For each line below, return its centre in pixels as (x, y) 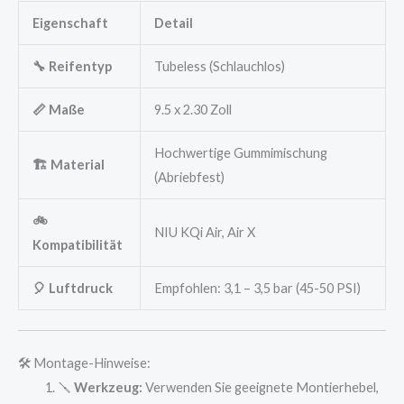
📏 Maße (58, 109)
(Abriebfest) (189, 177)
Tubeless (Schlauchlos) (219, 66)
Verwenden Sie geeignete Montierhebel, (260, 387)
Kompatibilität (77, 244)
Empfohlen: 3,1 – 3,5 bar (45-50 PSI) (257, 288)
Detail (173, 23)
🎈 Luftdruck (72, 288)
